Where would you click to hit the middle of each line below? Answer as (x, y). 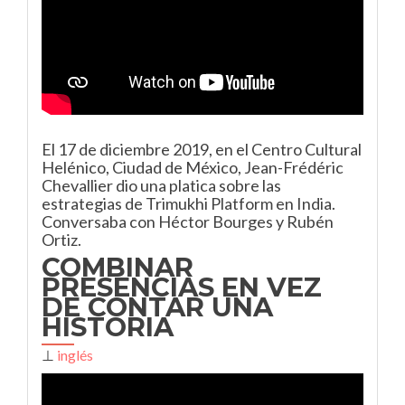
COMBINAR (118, 267)
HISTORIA (108, 327)
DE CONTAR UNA (157, 307)
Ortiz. (61, 240)
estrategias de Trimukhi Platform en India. (188, 203)
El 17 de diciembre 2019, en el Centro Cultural (202, 149)
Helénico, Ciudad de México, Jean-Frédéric (193, 167)
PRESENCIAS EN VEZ (182, 287)
